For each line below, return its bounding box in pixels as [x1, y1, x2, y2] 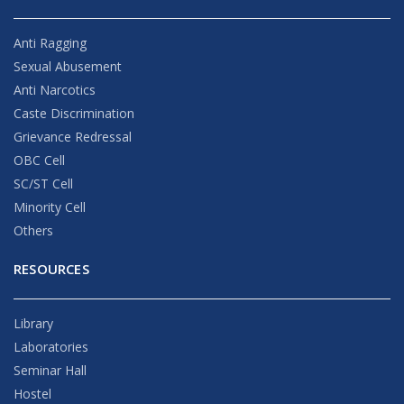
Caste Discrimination [14, 104, 134, 122]
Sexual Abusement [14, 57, 122, 75]
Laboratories [14, 337, 88, 355]
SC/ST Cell [14, 174, 73, 192]
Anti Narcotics [14, 80, 96, 98]
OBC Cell [14, 151, 65, 169]
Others [14, 221, 53, 239]
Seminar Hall [14, 361, 87, 379]
